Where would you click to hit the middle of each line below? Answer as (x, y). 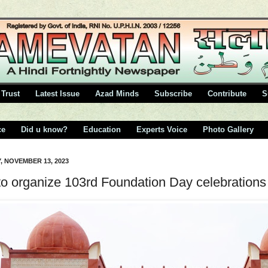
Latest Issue (57, 93)
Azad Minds (117, 93)
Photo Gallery (228, 130)
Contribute (227, 93)
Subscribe (173, 93)
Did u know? (44, 130)
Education (102, 130)
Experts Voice (162, 130)
